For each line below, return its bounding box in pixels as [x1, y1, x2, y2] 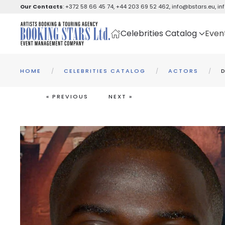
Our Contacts [20, 3, 63, 11]
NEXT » [108, 92, 133, 100]
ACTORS [168, 67, 198, 75]
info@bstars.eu [172, 3, 215, 11]
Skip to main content [18, 18, 100, 29]
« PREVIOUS [46, 92, 88, 100]
